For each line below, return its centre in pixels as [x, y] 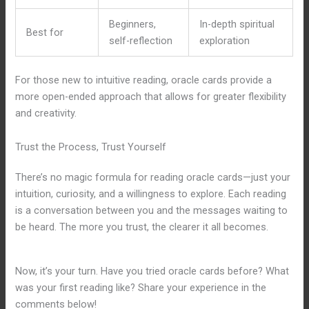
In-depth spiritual [237, 24]
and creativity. [46, 113]
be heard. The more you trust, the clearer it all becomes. [142, 227]
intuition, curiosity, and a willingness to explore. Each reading [151, 193]
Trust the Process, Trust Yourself [91, 147]
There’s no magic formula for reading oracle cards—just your [153, 177]
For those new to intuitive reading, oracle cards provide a [144, 80]
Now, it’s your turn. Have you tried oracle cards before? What [152, 271]
